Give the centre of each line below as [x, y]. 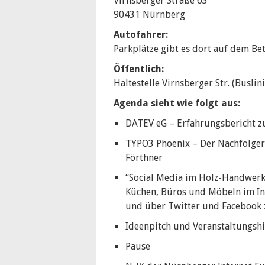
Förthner [144, 158]
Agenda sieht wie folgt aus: [177, 103]
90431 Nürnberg [149, 14]
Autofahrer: [141, 35]
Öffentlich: [139, 69]
